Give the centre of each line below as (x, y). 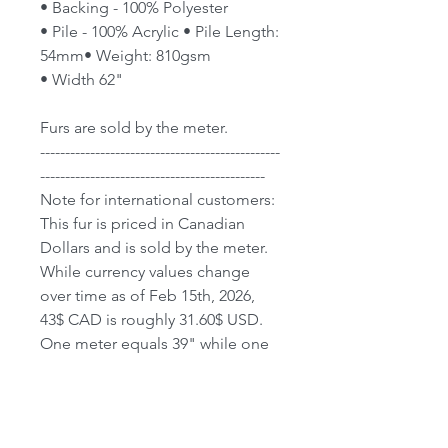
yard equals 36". (96, 368)
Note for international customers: (157, 200)
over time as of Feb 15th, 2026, (147, 296)
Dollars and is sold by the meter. (154, 248)
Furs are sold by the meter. (134, 128)
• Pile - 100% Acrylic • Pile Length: (159, 32)
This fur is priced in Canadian (142, 224)
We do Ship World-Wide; (129, 416)
